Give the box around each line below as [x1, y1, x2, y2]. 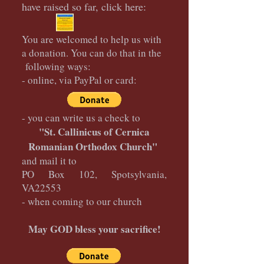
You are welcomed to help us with [22, 32, 161, 46]
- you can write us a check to [22, 111, 144, 124]
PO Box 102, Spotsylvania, [22, 167, 167, 181]
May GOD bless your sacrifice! [28, 222, 161, 236]
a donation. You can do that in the [22, 46, 161, 60]
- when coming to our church [22, 194, 142, 208]
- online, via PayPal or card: [22, 73, 137, 87]
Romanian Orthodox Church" [28, 139, 161, 154]
